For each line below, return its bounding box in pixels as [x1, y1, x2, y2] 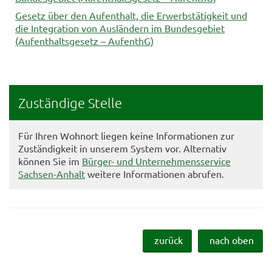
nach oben [209, 234, 254, 246]
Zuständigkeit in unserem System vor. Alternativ [18, 142, 226, 154]
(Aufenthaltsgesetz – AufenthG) [15, 35, 154, 47]
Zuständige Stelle [18, 95, 122, 110]
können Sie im [18, 155, 82, 167]
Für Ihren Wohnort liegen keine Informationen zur [18, 129, 234, 141]
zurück [154, 234, 183, 246]
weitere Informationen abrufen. [85, 168, 224, 180]
